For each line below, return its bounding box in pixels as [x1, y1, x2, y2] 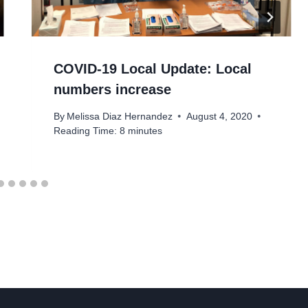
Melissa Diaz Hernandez [66, 111, 173, 122]
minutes [127, 125, 162, 136]
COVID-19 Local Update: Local [53, 61, 252, 77]
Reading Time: [53, 125, 117, 136]
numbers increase [53, 82, 171, 98]
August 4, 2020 [186, 111, 252, 122]
